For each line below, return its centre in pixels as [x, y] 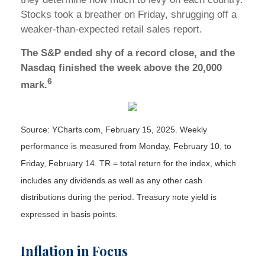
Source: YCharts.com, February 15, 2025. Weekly [114, 129]
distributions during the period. [79, 197]
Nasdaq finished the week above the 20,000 [121, 67]
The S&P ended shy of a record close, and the [128, 53]
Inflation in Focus [74, 251]
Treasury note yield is [177, 197]
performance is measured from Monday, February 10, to [126, 146]
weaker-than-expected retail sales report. [112, 29]
